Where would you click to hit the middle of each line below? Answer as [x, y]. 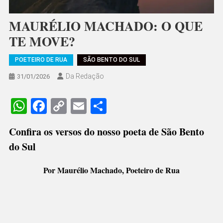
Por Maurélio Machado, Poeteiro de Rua [111, 170]
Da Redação [85, 76]
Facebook [80, 106]
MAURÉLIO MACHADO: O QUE [106, 26]
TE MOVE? [42, 42]
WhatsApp [62, 106]
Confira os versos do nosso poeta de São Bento [106, 132]
